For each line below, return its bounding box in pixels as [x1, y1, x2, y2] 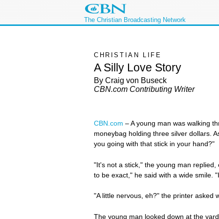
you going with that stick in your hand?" [94, 140, 215, 148]
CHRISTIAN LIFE [94, 51, 162, 59]
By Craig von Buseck [94, 76, 167, 85]
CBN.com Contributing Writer [94, 85, 195, 94]
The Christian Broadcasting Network [84, 16, 186, 23]
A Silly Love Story [94, 61, 181, 74]
